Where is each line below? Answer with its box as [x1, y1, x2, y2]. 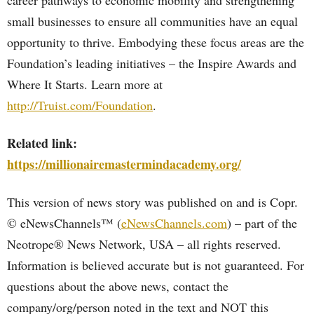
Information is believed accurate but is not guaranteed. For [7, 257, 304, 273]
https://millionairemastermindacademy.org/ [7, 155, 241, 173]
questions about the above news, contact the [7, 278, 228, 294]
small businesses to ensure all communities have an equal [7, 13, 298, 29]
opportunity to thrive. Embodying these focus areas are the [7, 34, 304, 50]
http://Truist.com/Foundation [7, 97, 153, 114]
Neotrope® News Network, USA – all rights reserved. [7, 235, 281, 252]
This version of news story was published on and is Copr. [7, 193, 298, 210]
